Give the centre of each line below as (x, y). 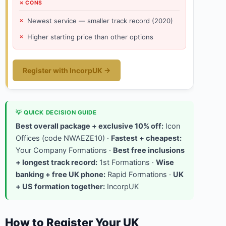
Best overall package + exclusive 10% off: (90, 126)
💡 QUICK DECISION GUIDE (56, 113)
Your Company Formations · (64, 151)
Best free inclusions (149, 151)
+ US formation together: (60, 187)
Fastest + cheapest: (146, 138)
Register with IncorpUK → (67, 71)
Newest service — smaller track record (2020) (100, 20)
